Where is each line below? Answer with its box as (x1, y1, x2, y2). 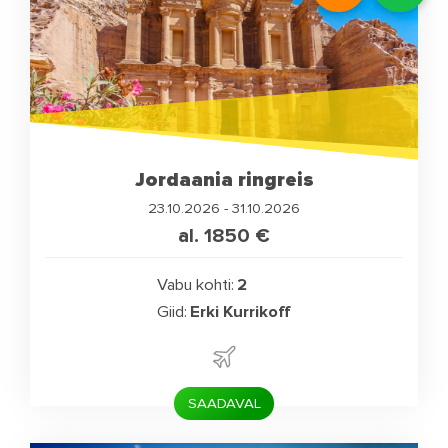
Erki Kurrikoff (190, 302, 292, 322)
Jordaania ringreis (134, 166, 314, 192)
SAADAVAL (187, 394, 261, 413)
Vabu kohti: (156, 275, 234, 295)
